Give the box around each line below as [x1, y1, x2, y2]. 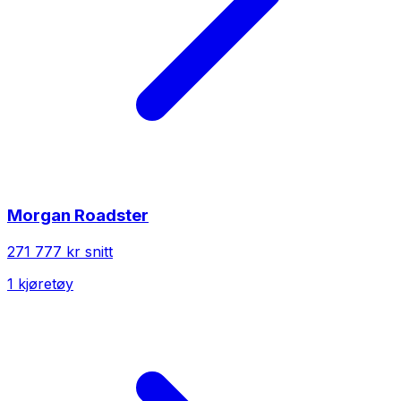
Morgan [7, 205, 71, 226]
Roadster [74, 205, 149, 226]
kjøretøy [13, 275, 73, 294]
